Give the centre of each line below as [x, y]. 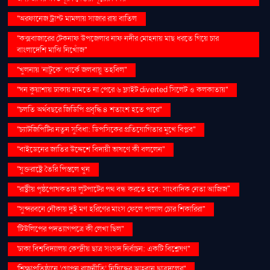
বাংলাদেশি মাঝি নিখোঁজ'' [52, 50]
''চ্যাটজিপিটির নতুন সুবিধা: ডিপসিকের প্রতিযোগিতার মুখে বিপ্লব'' [106, 129]
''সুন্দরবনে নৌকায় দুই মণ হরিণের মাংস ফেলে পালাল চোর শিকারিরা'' [111, 209]
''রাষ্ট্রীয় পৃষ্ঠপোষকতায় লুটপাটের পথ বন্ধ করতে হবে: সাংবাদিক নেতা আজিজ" [124, 189]
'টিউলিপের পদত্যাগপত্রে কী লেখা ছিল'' [71, 229]
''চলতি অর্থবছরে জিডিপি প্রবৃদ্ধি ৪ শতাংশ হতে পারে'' [89, 109]
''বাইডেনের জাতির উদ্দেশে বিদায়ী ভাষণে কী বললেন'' [91, 149]
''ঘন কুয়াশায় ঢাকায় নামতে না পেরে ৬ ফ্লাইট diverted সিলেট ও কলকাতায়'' [123, 89]
